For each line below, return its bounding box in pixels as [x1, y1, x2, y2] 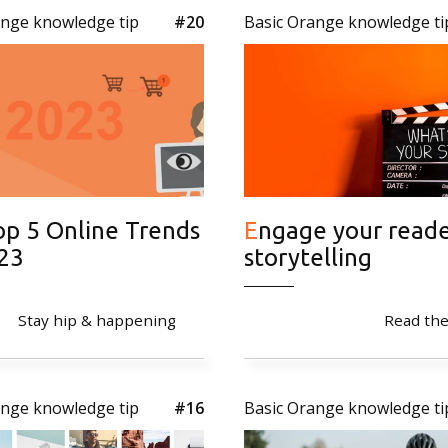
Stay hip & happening [18, 309, 176, 330]
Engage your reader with [244, 216, 258, 244]
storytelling [244, 243, 372, 271]
